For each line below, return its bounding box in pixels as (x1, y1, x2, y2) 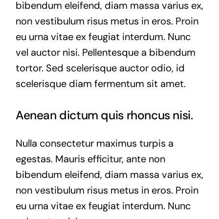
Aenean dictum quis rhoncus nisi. (15, 107, 193, 123)
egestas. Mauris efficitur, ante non (15, 152, 165, 165)
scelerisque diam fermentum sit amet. (15, 77, 186, 90)
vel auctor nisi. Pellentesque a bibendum (15, 45, 196, 59)
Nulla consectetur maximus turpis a (15, 136, 174, 150)
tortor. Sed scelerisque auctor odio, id (15, 61, 185, 74)
